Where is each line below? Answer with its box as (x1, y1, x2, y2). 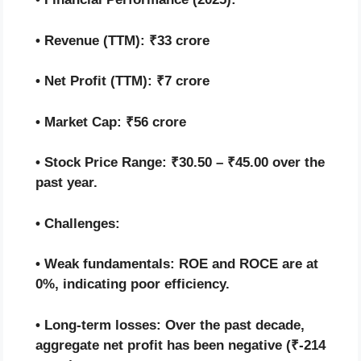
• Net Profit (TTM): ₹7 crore (35, 73, 210, 89)
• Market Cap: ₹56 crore (35, 114, 186, 130)
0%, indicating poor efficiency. (35, 276, 230, 293)
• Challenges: (35, 215, 120, 231)
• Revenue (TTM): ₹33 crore (35, 32, 210, 48)
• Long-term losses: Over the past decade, (35, 317, 305, 333)
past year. (35, 175, 98, 191)
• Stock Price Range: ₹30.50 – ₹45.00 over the (35, 155, 325, 171)
